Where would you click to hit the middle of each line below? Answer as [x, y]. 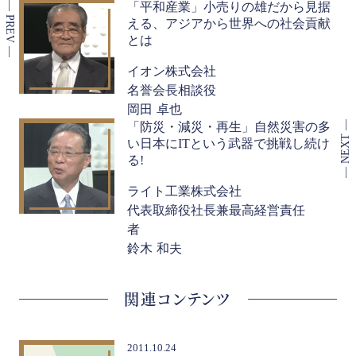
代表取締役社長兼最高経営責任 [216, 209]
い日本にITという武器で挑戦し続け [228, 143]
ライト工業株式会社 [184, 190]
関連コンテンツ [178, 298]
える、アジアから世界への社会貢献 [229, 23]
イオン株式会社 [172, 70]
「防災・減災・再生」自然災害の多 [229, 126]
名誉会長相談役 [172, 89]
